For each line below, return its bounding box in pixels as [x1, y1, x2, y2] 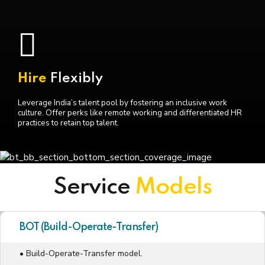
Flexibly [50, 72, 103, 86]
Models [135, 176, 212, 199]
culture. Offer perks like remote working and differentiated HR [18, 107, 242, 119]
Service [53, 176, 135, 199]
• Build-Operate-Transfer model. [20, 248, 143, 260]
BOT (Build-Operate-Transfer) [20, 222, 158, 233]
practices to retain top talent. [18, 117, 119, 129]
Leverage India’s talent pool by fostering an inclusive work [18, 97, 227, 109]
